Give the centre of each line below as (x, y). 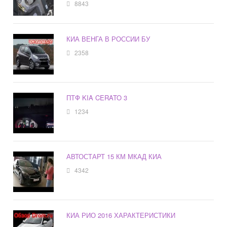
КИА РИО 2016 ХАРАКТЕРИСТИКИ (121, 215)
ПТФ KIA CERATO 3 (97, 98)
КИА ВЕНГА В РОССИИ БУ (108, 39)
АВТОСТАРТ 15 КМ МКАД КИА (114, 157)
